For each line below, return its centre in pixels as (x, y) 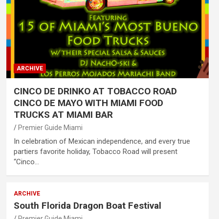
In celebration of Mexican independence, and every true (102, 141)
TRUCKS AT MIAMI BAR (63, 114)
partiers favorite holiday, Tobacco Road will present (95, 151)
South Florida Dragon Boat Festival (87, 205)
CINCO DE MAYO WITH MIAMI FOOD (88, 103)
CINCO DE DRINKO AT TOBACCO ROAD (95, 91)
